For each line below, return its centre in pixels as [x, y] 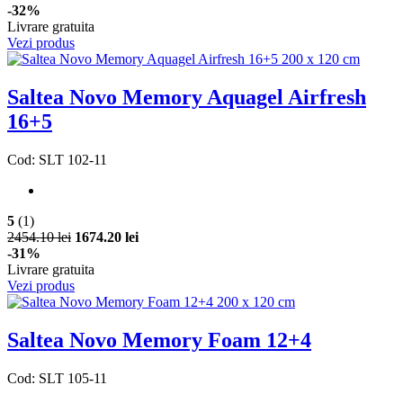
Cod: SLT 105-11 [57, 378]
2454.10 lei [39, 237]
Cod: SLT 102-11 [57, 160]
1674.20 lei [107, 237]
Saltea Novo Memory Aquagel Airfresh [187, 98]
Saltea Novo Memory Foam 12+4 [159, 340]
